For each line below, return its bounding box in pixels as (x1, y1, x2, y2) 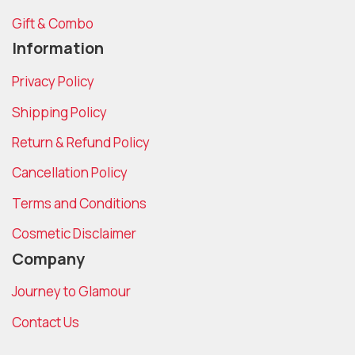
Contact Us (12, 312, 79, 331)
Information (12, 37, 104, 59)
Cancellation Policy (12, 163, 128, 182)
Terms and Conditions (12, 193, 147, 212)
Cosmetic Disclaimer (12, 224, 136, 243)
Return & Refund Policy (12, 132, 150, 151)
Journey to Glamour (12, 282, 131, 301)
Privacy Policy (12, 72, 94, 91)
